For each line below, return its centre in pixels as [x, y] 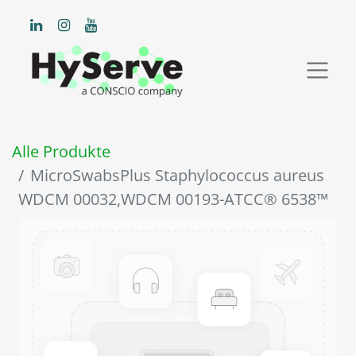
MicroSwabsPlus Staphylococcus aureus [177, 176]
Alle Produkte [61, 152]
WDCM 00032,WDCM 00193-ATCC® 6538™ [173, 199]
